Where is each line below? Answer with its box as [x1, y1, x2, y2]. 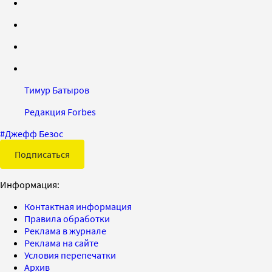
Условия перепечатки [24, 248, 116, 261]
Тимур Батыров [24, 83, 89, 96]
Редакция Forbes [24, 105, 96, 118]
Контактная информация [24, 200, 132, 212]
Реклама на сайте [24, 236, 98, 249]
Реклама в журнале [24, 224, 106, 237]
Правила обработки [24, 212, 110, 225]
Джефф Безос [5, 127, 63, 140]
